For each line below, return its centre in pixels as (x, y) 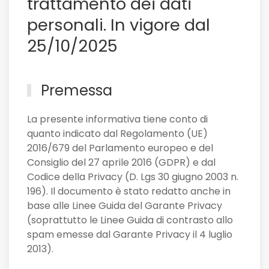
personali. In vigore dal (119, 25)
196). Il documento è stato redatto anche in (129, 192)
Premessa (75, 91)
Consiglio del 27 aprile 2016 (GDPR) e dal (121, 163)
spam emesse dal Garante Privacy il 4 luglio (130, 235)
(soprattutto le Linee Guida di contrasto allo (130, 220)
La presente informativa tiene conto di (117, 119)
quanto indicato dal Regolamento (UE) (117, 134)
